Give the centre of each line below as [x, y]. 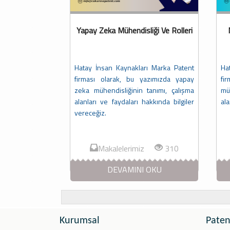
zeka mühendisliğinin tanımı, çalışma [134, 90]
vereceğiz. [90, 113]
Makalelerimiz [126, 149]
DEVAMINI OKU [134, 170]
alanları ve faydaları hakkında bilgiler [134, 102]
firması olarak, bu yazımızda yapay [134, 79]
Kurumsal [80, 221]
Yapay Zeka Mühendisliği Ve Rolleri [134, 31]
